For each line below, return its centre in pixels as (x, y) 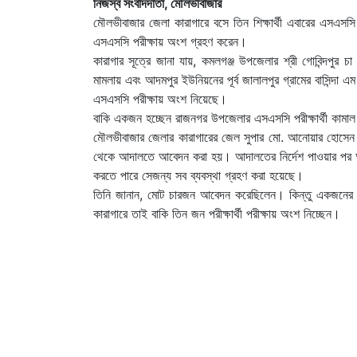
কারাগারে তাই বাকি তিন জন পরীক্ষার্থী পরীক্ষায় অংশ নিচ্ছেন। (217, 213)
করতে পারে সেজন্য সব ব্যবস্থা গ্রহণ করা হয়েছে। (198, 175)
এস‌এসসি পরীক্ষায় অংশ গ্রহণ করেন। (170, 41)
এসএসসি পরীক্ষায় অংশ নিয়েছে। (160, 98)
